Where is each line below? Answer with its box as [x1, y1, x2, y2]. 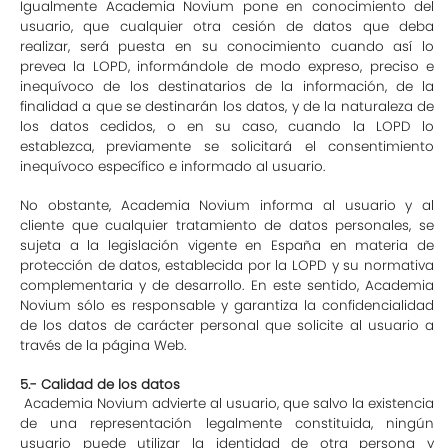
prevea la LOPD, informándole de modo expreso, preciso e [20, 57, 434, 76]
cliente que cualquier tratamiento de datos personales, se [20, 216, 434, 235]
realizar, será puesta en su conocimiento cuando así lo [20, 37, 434, 56]
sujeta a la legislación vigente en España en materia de [20, 236, 434, 255]
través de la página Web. [20, 336, 186, 355]
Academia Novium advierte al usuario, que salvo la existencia [20, 394, 434, 413]
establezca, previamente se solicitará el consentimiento [20, 137, 434, 156]
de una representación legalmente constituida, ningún [20, 414, 434, 433]
